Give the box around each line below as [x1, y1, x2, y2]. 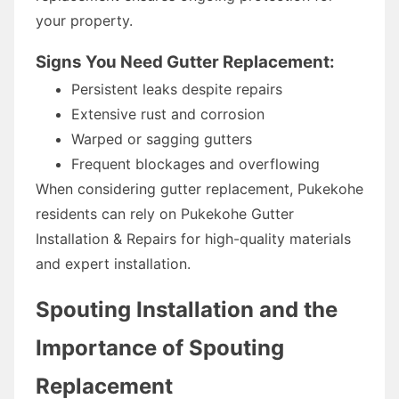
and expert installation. [36, 254, 191, 273]
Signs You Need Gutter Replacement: [36, 51, 335, 72]
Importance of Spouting [36, 334, 284, 361]
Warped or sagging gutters [71, 129, 252, 148]
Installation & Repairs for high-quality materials [36, 229, 351, 248]
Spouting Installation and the [36, 296, 338, 322]
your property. [36, 11, 133, 29]
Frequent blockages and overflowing [71, 154, 320, 173]
